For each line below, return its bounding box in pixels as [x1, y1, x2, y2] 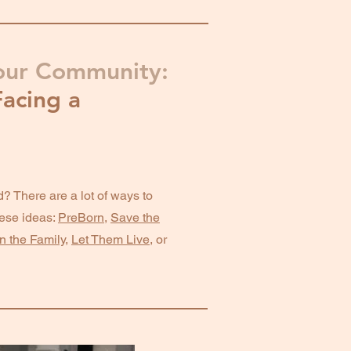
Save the [110, 210, 160, 225]
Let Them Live [71, 232, 150, 247]
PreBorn [58, 210, 104, 225]
